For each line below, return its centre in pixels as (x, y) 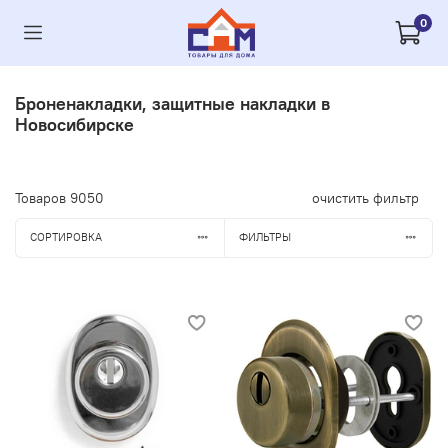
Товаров (42, 197)
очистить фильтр (365, 197)
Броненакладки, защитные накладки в (172, 103)
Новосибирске (74, 124)
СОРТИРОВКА (65, 237)
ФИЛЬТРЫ (264, 237)
